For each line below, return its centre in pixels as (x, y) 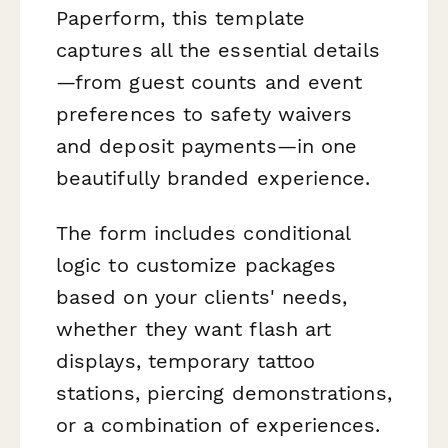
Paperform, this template (180, 17)
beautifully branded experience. (213, 177)
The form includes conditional (203, 232)
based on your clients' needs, (202, 296)
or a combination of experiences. (218, 424)
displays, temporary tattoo (186, 360)
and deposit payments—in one (207, 145)
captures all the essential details (218, 49)
